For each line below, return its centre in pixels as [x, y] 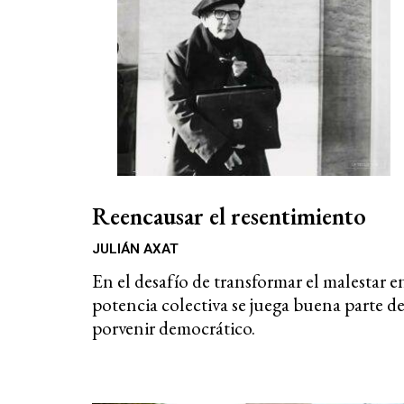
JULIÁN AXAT [135, 248]
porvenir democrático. [174, 327]
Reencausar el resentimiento [229, 216]
